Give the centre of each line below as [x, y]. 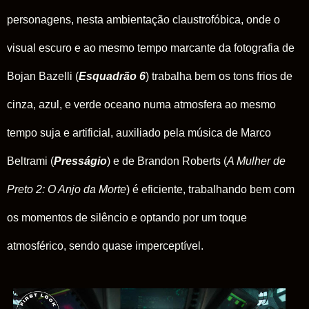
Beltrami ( [30, 161]
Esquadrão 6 [112, 76]
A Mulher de [256, 161]
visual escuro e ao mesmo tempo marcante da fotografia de [151, 48]
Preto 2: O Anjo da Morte [67, 189]
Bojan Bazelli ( [43, 76]
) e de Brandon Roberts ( [167, 161]
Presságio [80, 161]
